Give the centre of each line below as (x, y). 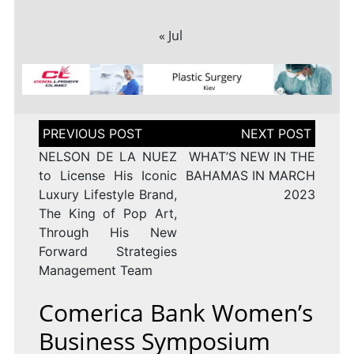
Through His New (107, 233)
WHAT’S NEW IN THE (252, 157)
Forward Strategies (107, 252)
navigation (70, 142)
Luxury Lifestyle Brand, (107, 195)
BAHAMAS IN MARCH (251, 176)
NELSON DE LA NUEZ (107, 157)
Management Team (95, 271)
